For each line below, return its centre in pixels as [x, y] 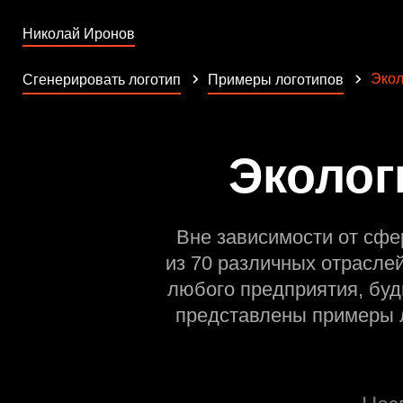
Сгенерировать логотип [102, 80]
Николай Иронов [79, 34]
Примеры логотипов [276, 80]
